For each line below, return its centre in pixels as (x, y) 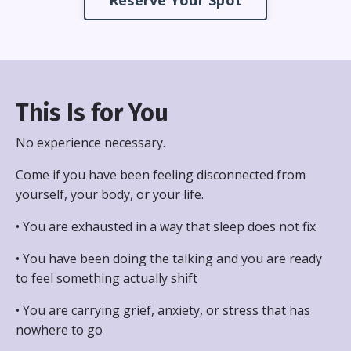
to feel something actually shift (107, 278)
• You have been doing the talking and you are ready (169, 258)
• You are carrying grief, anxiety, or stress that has (163, 310)
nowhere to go (59, 329)
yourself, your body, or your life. (110, 194)
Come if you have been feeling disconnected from (161, 174)
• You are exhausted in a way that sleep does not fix (166, 226)
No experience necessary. (90, 142)
